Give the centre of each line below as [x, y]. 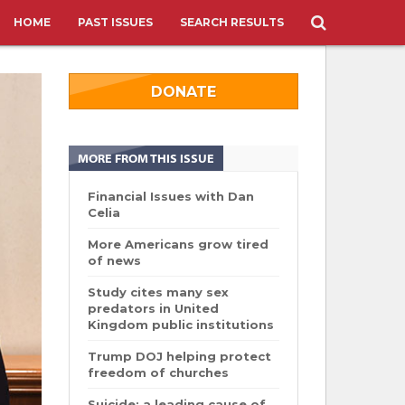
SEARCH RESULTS [232, 22]
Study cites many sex [158, 292]
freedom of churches [158, 372]
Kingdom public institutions [180, 325]
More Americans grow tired [178, 244]
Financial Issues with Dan [170, 196]
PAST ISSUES [115, 22]
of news [114, 260]
